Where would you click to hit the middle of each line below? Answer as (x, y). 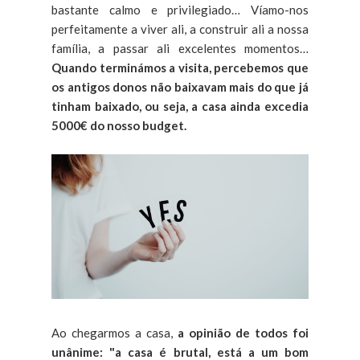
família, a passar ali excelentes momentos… (180, 48)
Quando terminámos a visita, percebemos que (180, 67)
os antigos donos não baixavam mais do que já (180, 86)
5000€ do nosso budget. (119, 125)
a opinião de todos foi (243, 332)
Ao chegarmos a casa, (115, 332)
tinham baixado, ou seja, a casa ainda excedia (180, 106)
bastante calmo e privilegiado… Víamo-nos (180, 9)
